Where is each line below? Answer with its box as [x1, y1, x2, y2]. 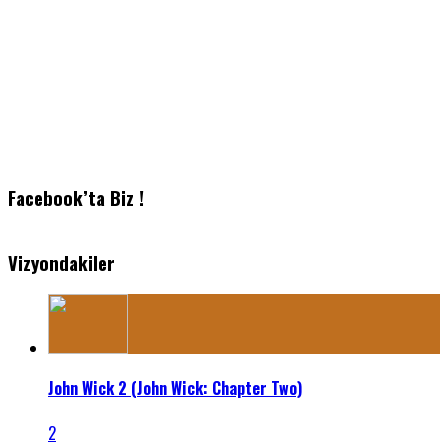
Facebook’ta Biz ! [8, 184, 144, 212]
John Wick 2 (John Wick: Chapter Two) [48, 375, 302, 400]
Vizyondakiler [8, 248, 115, 276]
